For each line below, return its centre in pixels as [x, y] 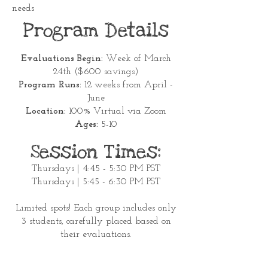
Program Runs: [50, 85]
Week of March [137, 59]
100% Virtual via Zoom [116, 111]
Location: [45, 111]
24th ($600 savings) [96, 72]
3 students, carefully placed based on [96, 221]
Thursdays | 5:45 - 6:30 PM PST [96, 182]
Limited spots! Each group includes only [96, 208]
